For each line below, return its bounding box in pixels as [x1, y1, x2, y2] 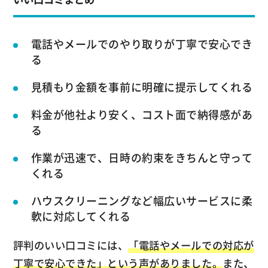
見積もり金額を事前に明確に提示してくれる [31, 79, 253, 96]
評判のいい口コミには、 [13, 237, 129, 254]
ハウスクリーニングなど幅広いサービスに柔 [31, 193, 253, 209]
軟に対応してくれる [31, 208, 131, 225]
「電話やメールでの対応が [128, 237, 254, 254]
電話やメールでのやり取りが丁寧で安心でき [31, 36, 253, 53]
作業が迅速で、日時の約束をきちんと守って [31, 150, 253, 166]
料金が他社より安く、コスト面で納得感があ [31, 106, 253, 123]
